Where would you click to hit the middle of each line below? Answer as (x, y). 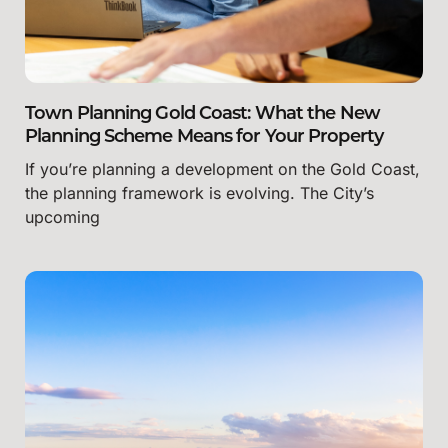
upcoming (62, 217)
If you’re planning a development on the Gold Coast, (222, 169)
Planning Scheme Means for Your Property (204, 138)
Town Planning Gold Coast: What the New (202, 115)
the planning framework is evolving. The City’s (199, 193)
